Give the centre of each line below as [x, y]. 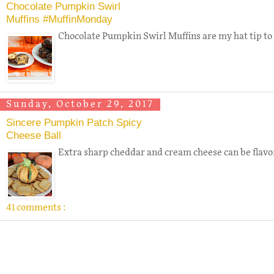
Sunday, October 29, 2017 [80, 105]
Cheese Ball [34, 135]
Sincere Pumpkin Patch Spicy [74, 122]
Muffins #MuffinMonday [59, 19]
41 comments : [36, 208]
